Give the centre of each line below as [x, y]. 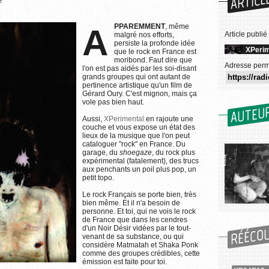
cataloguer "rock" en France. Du [134, 144]
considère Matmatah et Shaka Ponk [140, 245]
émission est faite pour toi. [125, 261]
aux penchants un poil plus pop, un [139, 169]
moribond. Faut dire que [153, 60]
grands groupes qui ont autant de [136, 77]
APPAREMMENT [140, 26]
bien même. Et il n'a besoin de [131, 203]
